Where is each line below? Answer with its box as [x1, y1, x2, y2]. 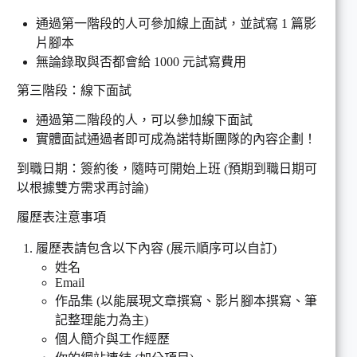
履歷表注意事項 [17, 210, 106, 224]
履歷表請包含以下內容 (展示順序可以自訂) [36, 241, 277, 255]
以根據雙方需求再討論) [17, 181, 148, 194]
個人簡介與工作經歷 [55, 331, 170, 346]
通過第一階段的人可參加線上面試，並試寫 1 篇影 [36, 16, 316, 30]
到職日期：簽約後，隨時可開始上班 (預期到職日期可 [17, 162, 317, 175]
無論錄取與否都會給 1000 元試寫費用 [36, 54, 246, 69]
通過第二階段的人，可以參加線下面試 [36, 113, 253, 127]
